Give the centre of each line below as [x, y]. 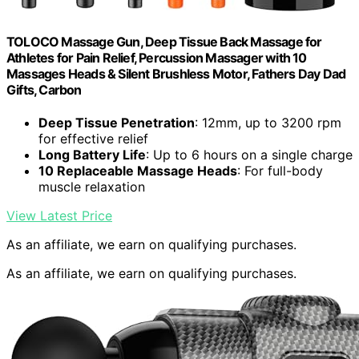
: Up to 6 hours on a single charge [249, 155]
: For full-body [280, 171]
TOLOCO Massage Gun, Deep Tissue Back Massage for [164, 41]
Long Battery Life [92, 155]
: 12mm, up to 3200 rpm [268, 123]
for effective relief [93, 139]
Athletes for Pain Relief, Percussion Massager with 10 [157, 57]
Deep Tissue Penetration [117, 123]
